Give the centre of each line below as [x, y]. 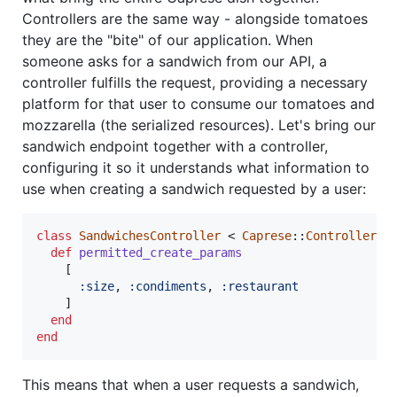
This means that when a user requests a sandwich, [191, 385]
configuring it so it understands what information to [196, 168]
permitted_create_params [160, 253]
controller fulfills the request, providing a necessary [195, 83]
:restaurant [260, 287]
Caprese [267, 236]
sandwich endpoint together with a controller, [175, 147]
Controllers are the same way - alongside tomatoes [195, 19]
